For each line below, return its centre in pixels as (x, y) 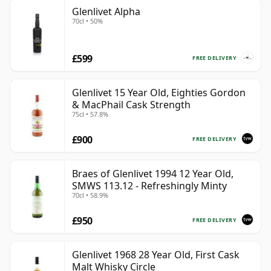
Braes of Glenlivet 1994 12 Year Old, (153, 174)
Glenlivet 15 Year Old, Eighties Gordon (159, 93)
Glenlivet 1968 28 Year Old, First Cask (156, 255)
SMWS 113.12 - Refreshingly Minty (149, 186)
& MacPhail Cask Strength (131, 105)
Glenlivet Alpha (106, 12)
